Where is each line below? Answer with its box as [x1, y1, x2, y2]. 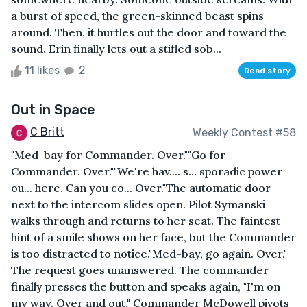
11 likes [22, 64, 62, 77]
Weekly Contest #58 [193, 125, 296, 139]
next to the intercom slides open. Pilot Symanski [11, 197, 265, 211]
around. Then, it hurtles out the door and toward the [11, 25, 286, 40]
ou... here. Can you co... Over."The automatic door [11, 180, 271, 195]
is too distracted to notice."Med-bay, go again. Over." [11, 246, 287, 260]
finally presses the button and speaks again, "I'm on [11, 279, 280, 293]
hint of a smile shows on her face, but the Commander [11, 230, 296, 244]
